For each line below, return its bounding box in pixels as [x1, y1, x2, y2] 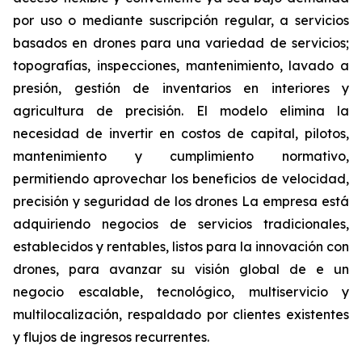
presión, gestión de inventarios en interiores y [13, 80, 349, 96]
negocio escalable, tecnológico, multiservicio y [13, 284, 349, 300]
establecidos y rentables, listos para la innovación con [13, 238, 349, 255]
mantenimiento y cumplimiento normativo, [13, 148, 349, 164]
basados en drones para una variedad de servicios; [13, 35, 349, 51]
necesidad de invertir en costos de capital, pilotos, [13, 125, 349, 141]
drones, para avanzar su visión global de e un [13, 261, 349, 277]
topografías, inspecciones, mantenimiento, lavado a [13, 57, 349, 74]
